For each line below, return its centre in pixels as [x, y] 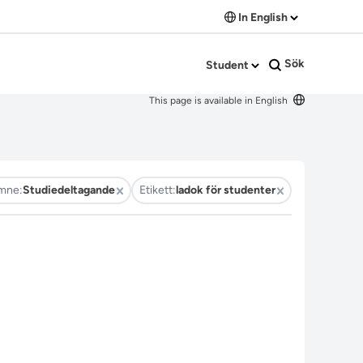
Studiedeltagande [69, 190]
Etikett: [158, 190]
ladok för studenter [226, 190]
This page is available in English [220, 100]
